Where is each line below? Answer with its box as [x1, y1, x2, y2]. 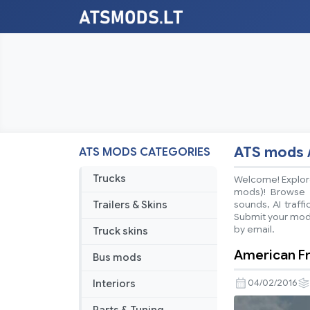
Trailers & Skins [93, 199, 167, 212]
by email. [234, 224, 275, 236]
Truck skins [93, 225, 148, 238]
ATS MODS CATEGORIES [79, 145, 210, 160]
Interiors [93, 277, 136, 291]
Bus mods [93, 251, 142, 264]
